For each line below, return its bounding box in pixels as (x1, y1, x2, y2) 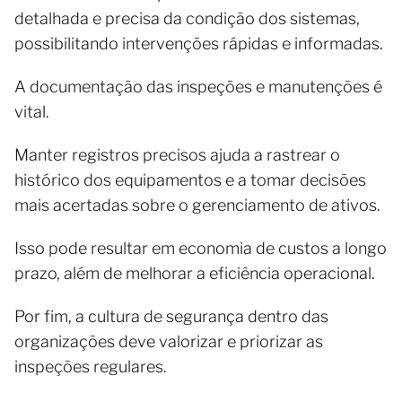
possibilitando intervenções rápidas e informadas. (14, 34, 383, 53)
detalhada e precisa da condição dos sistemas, (14, 9, 360, 28)
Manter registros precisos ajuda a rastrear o (14, 145, 340, 164)
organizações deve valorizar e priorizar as (14, 332, 323, 351)
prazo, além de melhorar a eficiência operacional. (14, 264, 375, 283)
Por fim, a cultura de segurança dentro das (14, 307, 328, 326)
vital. (14, 102, 49, 121)
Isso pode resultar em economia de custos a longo (14, 239, 387, 258)
